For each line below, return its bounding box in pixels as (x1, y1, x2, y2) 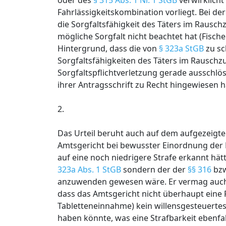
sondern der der (121, 164, 188, 175)
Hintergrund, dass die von (58, 43, 159, 54)
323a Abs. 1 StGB (58, 164, 121, 175)
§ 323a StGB (159, 43, 204, 54)
